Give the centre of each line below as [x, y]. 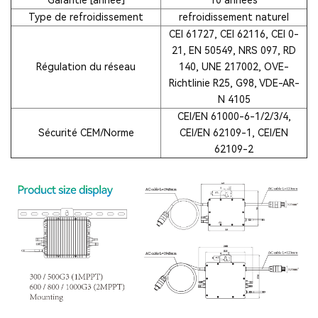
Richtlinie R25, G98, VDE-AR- [234, 83]
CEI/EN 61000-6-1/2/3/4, [234, 116]
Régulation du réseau [86, 66]
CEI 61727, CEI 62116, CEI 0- [234, 34]
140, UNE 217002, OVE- [234, 66]
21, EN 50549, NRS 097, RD [234, 50]
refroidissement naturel [234, 17]
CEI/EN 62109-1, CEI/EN [234, 132]
